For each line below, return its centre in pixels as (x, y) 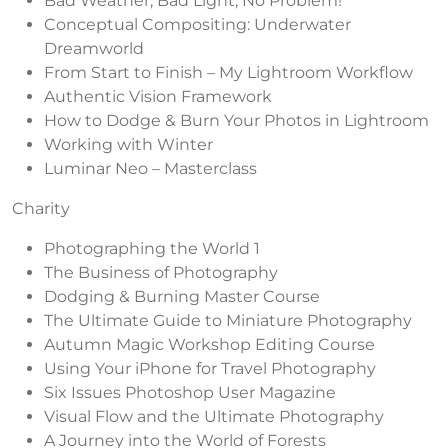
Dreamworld (94, 48)
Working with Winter (128, 144)
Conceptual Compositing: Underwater (197, 24)
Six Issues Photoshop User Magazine (190, 392)
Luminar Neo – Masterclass (150, 168)
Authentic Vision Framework (158, 96)
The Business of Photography (161, 272)
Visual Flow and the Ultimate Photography (214, 416)
